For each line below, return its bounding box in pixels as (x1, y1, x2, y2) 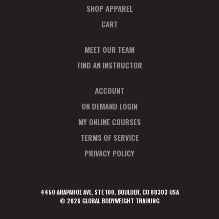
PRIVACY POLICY (85, 148, 134, 159)
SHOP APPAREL (86, 3, 133, 14)
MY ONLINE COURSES (78, 116, 141, 128)
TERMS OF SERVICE (80, 132, 139, 143)
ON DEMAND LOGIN (82, 101, 137, 112)
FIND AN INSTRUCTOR (77, 60, 142, 71)
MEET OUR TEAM (85, 44, 134, 55)
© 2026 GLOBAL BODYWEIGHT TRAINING (60, 197, 159, 205)
